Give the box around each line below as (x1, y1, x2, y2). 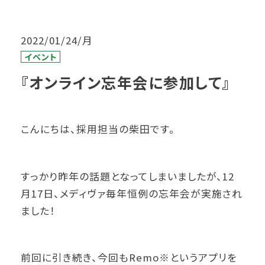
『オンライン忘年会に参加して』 (21, 72, 230, 93)
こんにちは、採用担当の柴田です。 (21, 122, 176, 137)
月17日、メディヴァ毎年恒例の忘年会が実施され (21, 186, 243, 201)
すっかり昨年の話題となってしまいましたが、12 (21, 169, 235, 183)
